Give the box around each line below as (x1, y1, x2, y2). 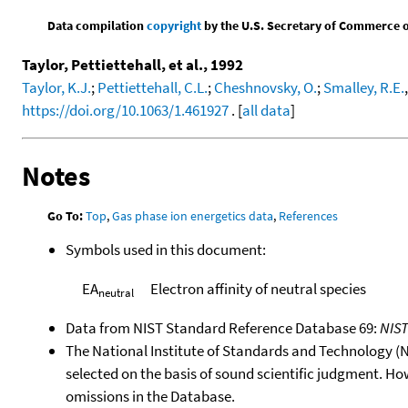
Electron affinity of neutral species (149, 278, 366, 299)
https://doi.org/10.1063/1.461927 (22, 99, 229, 120)
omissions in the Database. (66, 385, 235, 406)
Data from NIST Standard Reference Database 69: (66, 317, 380, 338)
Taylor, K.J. (22, 76, 91, 97)
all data (242, 99, 291, 120)
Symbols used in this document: (66, 239, 266, 260)
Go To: (47, 207, 84, 224)
